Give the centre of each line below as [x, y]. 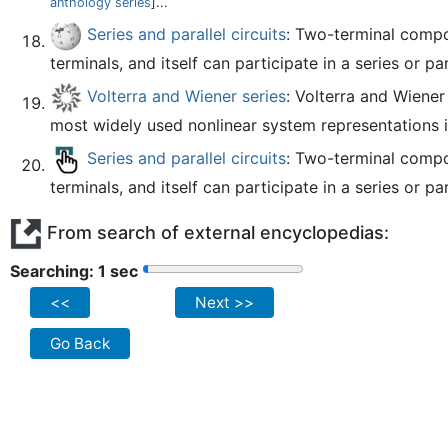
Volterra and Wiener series [186, 96]
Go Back [80, 343]
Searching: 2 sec [75, 271]
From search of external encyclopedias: [215, 232]
